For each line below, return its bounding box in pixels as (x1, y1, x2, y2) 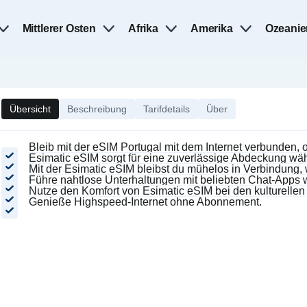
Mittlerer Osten (22, 23, 96, 34)
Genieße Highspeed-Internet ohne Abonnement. (29, 196, 262, 208)
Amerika (190, 23, 233, 34)
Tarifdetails (143, 103, 190, 114)
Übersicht (10, 103, 51, 114)
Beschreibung (67, 103, 127, 114)
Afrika (127, 23, 158, 34)
